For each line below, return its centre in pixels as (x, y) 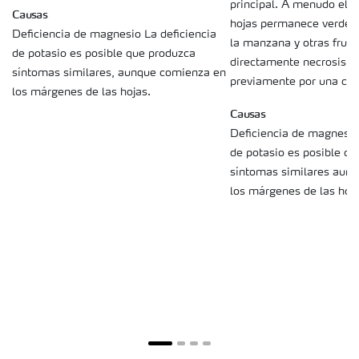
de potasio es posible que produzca (104, 53)
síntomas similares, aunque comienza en (119, 73)
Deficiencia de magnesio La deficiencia (114, 34)
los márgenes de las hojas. (81, 92)
